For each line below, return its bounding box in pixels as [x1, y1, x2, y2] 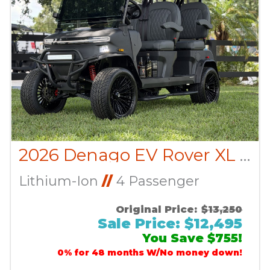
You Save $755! [142, 231, 243, 246]
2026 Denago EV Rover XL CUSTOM [239, 145, 251, 166]
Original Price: [116, 203, 198, 216]
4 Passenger [112, 173, 199, 190]
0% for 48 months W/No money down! [57, 247, 243, 259]
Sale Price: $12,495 [98, 215, 243, 233]
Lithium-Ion [18, 173, 102, 190]
